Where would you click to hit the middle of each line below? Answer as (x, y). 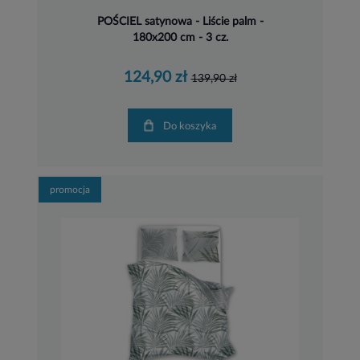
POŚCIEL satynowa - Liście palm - (180, 21)
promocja (70, 190)
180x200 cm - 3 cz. (180, 37)
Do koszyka (194, 126)
